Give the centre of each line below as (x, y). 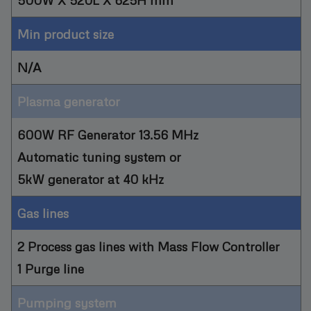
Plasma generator (69, 101)
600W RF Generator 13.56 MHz (108, 134)
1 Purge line (51, 268)
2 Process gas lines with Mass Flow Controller (149, 246)
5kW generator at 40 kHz (91, 178)
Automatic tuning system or (99, 156)
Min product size (66, 33)
